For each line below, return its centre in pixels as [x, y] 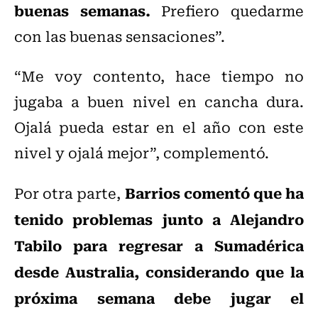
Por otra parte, [70, 193]
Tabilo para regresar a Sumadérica [159, 245]
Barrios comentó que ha [214, 193]
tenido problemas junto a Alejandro [159, 219]
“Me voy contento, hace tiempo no [159, 76]
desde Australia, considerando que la [159, 272]
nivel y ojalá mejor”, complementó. [142, 153]
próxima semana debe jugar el [159, 298]
